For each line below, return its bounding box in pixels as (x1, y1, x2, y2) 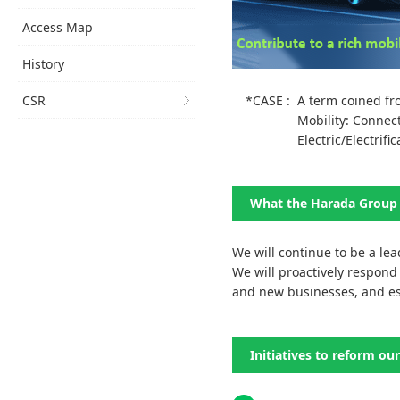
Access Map (22, 19, 93, 36)
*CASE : (246, 92, 297, 109)
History (22, 55, 64, 72)
